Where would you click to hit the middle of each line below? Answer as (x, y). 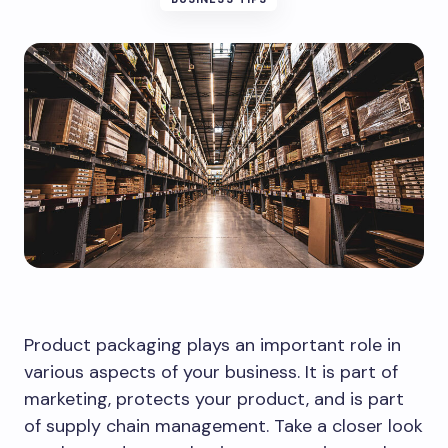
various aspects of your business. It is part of (211, 372)
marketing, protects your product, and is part (214, 399)
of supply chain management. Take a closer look (223, 426)
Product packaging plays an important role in (212, 345)
